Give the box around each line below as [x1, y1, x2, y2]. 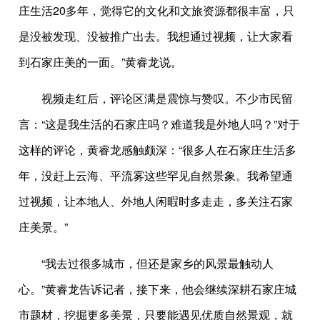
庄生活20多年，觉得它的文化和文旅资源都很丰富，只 [19, 2, 295, 19]
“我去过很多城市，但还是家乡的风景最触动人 [41, 255, 274, 271]
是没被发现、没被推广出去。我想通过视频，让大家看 [19, 28, 294, 44]
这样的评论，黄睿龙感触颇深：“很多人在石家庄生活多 [19, 141, 297, 158]
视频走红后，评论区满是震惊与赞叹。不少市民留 [41, 90, 294, 106]
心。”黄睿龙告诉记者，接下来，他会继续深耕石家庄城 [19, 281, 297, 297]
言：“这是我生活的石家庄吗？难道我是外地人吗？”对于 [19, 116, 301, 132]
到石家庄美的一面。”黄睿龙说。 [19, 54, 183, 70]
